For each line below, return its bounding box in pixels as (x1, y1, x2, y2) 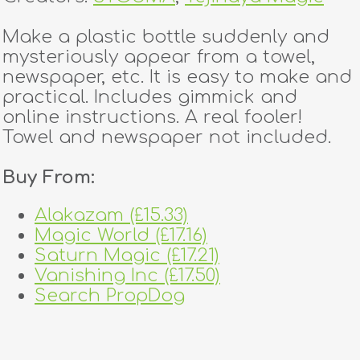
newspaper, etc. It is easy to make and (2, 67, 352, 87)
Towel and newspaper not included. (2, 127, 331, 147)
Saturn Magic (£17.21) (35, 245, 219, 266)
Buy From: (2, 167, 95, 187)
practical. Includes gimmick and (2, 87, 297, 107)
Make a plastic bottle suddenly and (2, 27, 329, 47)
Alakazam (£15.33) (35, 205, 188, 226)
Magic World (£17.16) (35, 225, 207, 246)
